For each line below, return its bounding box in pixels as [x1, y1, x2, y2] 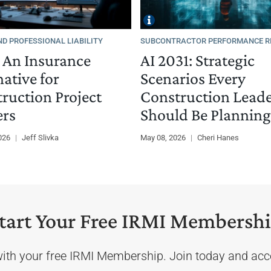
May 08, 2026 [140, 132, 188, 142]
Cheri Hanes [197, 132, 239, 142]
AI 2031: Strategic [140, 50, 255, 70]
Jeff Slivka [21, 132, 59, 142]
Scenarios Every [140, 68, 246, 88]
